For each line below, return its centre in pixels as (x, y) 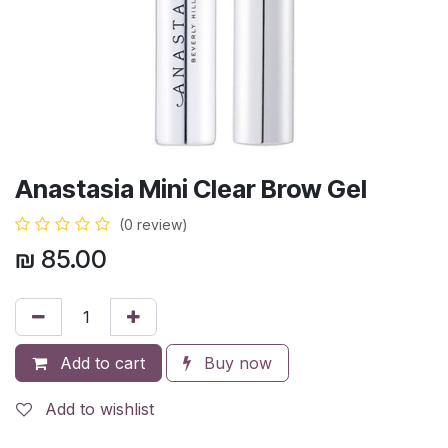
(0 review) (153, 224)
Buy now (235, 363)
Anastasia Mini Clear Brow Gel (191, 189)
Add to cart (100, 363)
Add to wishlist (99, 409)
